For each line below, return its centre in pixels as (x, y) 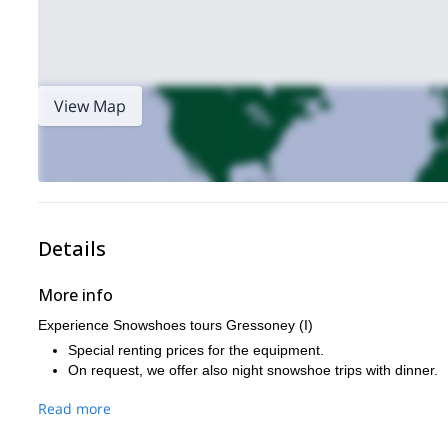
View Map (90, 106)
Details (72, 248)
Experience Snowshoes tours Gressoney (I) (175, 325)
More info (75, 295)
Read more (74, 408)
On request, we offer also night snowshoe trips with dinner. (253, 370)
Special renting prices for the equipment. (196, 350)
